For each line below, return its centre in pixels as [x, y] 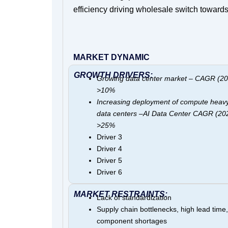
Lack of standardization [134, 198]
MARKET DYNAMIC [111, 58]
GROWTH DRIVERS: [113, 75]
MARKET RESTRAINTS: [121, 194]
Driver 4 [109, 149]
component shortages [132, 221]
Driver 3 [109, 137]
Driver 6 [109, 172]
